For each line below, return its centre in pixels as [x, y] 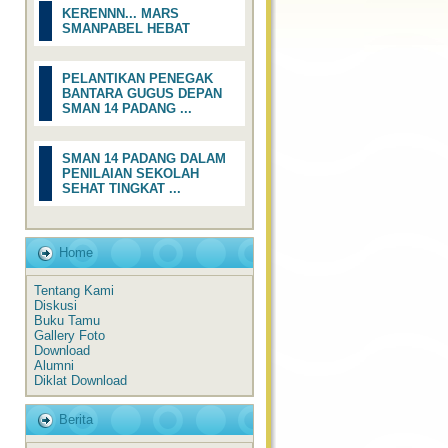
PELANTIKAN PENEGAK [137, 78]
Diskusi [55, 305]
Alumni [54, 365]
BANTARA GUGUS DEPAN [142, 93]
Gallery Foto [69, 335]
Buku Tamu [67, 320]
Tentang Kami [74, 290]
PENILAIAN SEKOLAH [130, 173]
